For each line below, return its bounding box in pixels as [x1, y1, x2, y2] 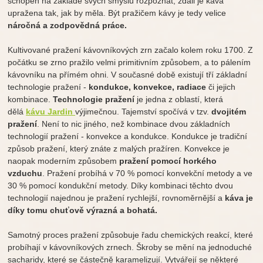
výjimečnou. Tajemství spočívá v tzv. [75, 107, 212, 117]
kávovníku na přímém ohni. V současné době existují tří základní [8, 70, 248, 80]
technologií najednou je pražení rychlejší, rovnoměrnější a [8, 193, 225, 203]
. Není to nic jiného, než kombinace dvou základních [37, 119, 231, 129]
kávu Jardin [26, 107, 76, 117]
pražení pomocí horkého [119, 156, 217, 166]
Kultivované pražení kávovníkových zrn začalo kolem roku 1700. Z [8, 45, 254, 55]
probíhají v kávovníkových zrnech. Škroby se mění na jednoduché [8, 242, 252, 252]
